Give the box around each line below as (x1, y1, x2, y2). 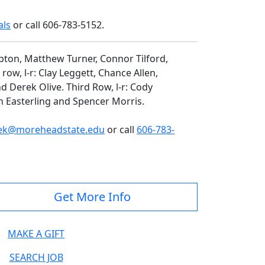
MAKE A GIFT (8, 227, 64, 241)
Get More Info (54, 189, 131, 205)
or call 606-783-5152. (11, 18, 109, 32)
